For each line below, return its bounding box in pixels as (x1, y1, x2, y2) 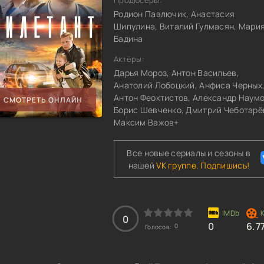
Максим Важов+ (114, 117, 179, 128)
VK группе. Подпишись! (156, 160, 250, 171)
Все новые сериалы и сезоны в (127, 147, 251, 159)
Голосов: (145, 223, 173, 231)
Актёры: (114, 54, 144, 64)
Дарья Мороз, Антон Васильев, (114, 67, 239, 78)
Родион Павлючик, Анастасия (114, 8, 235, 19)
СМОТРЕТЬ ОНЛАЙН (4, 94, 82, 105)
